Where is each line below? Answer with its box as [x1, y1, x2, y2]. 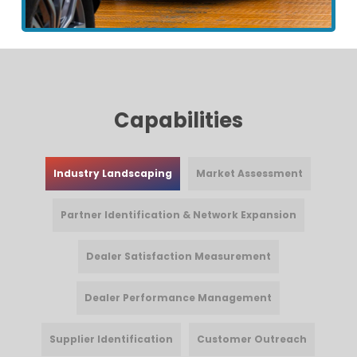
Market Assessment [196, 167, 304, 181]
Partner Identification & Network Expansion [60, 208, 296, 222]
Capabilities [113, 106, 243, 135]
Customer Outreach [197, 332, 308, 347]
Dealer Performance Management [84, 291, 273, 305]
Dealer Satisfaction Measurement [85, 249, 271, 264]
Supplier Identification [49, 332, 174, 347]
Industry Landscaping [53, 167, 173, 181]
